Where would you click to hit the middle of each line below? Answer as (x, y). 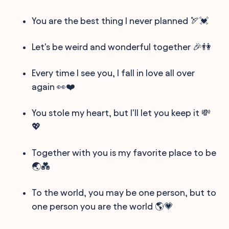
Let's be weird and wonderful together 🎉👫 (122, 47)
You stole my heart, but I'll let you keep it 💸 (121, 112)
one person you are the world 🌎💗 (103, 206)
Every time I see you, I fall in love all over (113, 73)
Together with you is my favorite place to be (124, 152)
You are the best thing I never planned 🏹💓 (120, 20)
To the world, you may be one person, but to (124, 192)
